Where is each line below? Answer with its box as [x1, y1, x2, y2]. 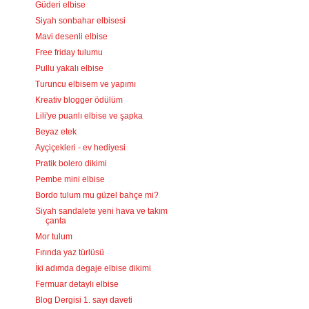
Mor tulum [34, 232, 72, 241]
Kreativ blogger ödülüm [34, 95, 123, 105]
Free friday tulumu [34, 48, 103, 57]
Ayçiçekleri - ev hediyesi [34, 143, 126, 152]
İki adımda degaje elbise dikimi [34, 263, 151, 273]
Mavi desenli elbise [34, 32, 108, 41]
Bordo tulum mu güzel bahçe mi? [34, 190, 159, 200]
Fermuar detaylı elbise [34, 279, 119, 289]
